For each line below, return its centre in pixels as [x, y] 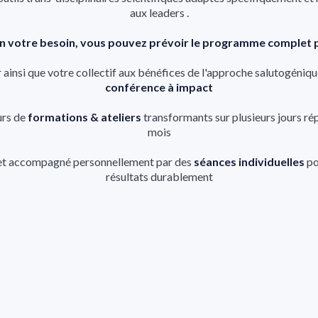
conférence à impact [159, 87]
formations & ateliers [84, 117]
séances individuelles [250, 161]
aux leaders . [159, 12]
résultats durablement [159, 176]
